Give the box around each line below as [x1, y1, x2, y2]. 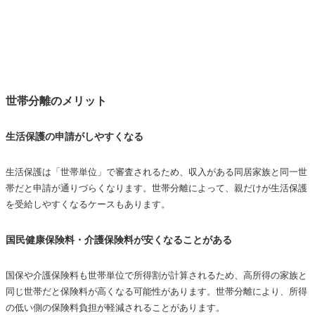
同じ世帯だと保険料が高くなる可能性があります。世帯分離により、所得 [6, 286, 307, 297]
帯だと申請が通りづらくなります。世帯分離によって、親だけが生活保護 [6, 183, 307, 194]
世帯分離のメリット [6, 95, 107, 108]
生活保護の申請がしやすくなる [6, 131, 143, 143]
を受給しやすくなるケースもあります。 [6, 199, 170, 210]
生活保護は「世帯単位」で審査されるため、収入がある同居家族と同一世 [6, 167, 307, 178]
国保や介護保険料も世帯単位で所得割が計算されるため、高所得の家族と [6, 270, 307, 281]
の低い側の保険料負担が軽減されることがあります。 [6, 302, 225, 314]
